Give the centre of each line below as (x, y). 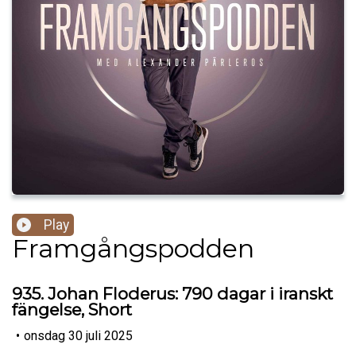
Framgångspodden (133, 249)
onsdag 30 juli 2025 (78, 335)
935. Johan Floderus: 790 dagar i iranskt (172, 294)
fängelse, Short (72, 310)
